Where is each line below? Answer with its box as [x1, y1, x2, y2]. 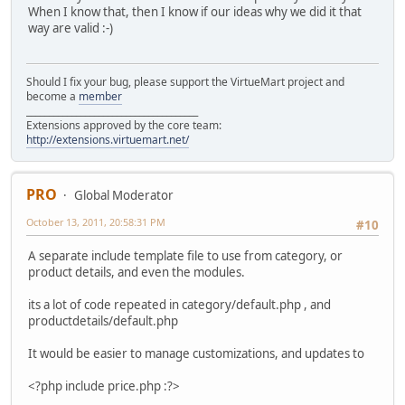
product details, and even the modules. [28, 264, 245, 281]
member [79, 88, 122, 104]
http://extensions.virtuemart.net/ [26, 131, 189, 147]
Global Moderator [74, 186, 174, 203]
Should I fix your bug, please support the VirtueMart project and [26, 73, 344, 89]
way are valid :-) [28, 20, 113, 37]
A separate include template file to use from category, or [28, 248, 343, 265]
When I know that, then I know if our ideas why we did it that [28, 4, 362, 21]
